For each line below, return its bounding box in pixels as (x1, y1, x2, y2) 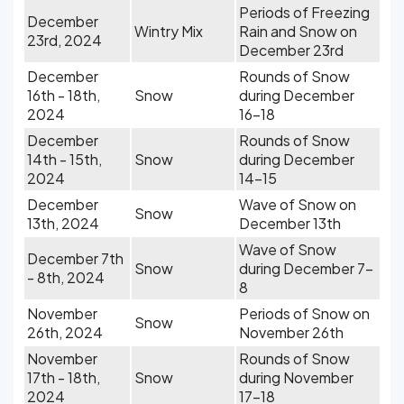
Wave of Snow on (239, 195, 356, 214)
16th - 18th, (27, 86, 100, 105)
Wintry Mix (134, 22, 203, 41)
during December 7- (239, 259, 373, 278)
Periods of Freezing (239, 3, 370, 22)
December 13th (239, 214, 341, 233)
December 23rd (239, 41, 344, 60)
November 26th (239, 323, 344, 342)
